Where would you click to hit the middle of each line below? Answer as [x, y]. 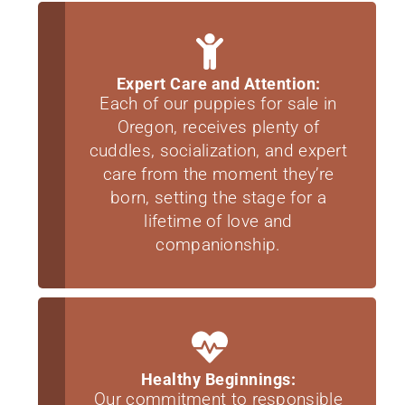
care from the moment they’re [218, 174]
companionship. [218, 244]
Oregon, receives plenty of [218, 127]
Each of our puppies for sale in [218, 103]
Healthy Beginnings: [218, 379]
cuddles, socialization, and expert [218, 150]
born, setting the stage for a [218, 197]
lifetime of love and [218, 221]
